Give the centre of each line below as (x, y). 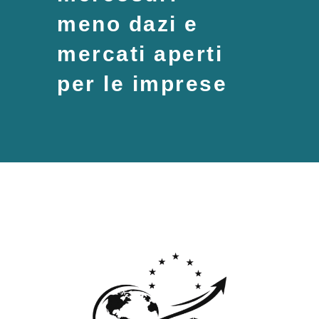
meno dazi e (128, 23)
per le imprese (142, 83)
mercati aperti (140, 53)
